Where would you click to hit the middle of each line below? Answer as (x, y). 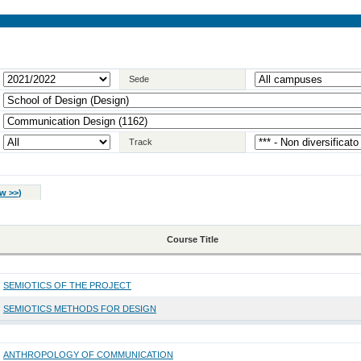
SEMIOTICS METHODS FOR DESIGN (79, 309)
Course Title (192, 240)
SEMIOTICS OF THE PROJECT (67, 286)
